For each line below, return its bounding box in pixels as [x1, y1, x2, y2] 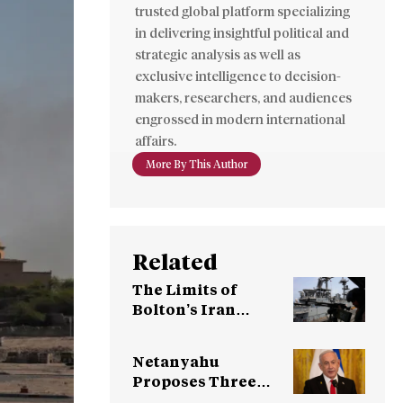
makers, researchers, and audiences [135, 90, 352, 107]
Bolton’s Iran [132, 300, 236, 319]
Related [132, 249, 218, 276]
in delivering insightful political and [135, 25, 349, 42]
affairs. [135, 133, 176, 150]
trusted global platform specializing [135, 4, 350, 21]
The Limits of [132, 280, 237, 300]
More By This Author [146, 157, 247, 172]
